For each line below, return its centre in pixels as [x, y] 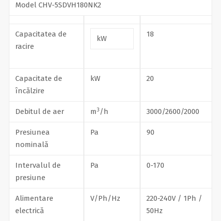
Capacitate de [38, 79]
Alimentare [34, 199]
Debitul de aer [39, 112]
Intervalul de [38, 166]
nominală [32, 145]
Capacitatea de [41, 34]
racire [24, 47]
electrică [29, 211]
